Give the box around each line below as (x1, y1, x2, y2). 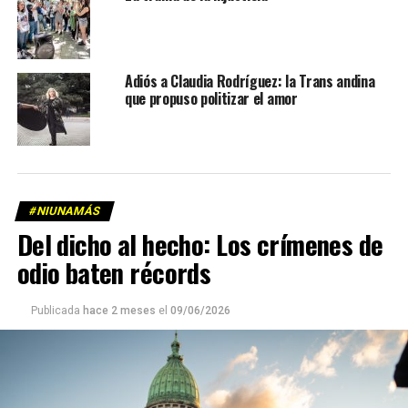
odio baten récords (16, 253, 211, 292)
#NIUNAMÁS (26, 204, 102, 219)
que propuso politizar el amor (124, 87, 298, 110)
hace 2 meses (82, 304, 156, 318)
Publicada (30, 304, 80, 318)
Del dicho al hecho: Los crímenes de (16, 225, 383, 264)
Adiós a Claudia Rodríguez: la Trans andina (124, 70, 375, 93)
